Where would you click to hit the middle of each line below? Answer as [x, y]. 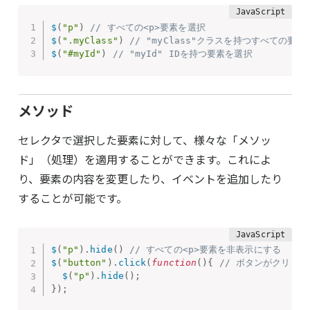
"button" [84, 263]
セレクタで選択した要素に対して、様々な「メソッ [145, 139]
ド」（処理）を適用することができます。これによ [145, 159]
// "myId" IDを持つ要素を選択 [182, 54]
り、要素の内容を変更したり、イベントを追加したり [150, 178]
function [174, 263]
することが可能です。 [73, 198]
